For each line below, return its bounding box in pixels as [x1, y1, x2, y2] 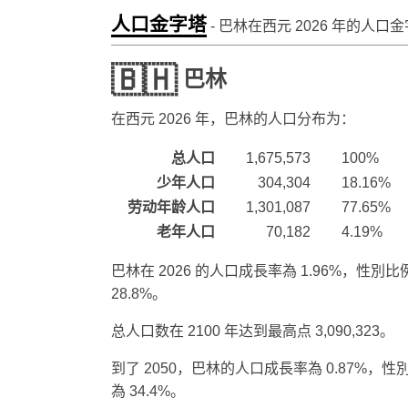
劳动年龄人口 [127, 199, 215, 215]
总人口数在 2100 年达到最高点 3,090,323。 [111, 322, 394, 339]
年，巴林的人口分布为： [191, 110, 355, 127]
